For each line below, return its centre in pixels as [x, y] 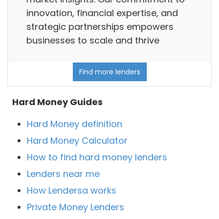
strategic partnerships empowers [100, 26]
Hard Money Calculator [77, 141]
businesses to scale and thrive [93, 40]
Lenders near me [63, 174]
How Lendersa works [72, 191]
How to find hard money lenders [97, 157]
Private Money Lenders [76, 207]
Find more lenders [109, 72]
